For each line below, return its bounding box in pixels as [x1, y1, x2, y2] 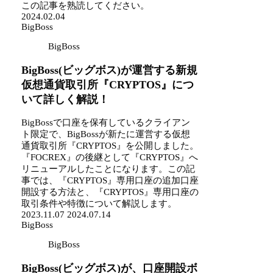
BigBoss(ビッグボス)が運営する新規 [21, 63, 198, 76]
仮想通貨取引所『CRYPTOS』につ [21, 78, 194, 91]
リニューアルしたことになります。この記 [21, 164, 196, 174]
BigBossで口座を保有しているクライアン [21, 118, 191, 128]
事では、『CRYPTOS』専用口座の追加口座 [21, 175, 199, 186]
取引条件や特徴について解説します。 [21, 199, 177, 209]
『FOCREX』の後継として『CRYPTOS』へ [21, 152, 199, 163]
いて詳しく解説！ [21, 93, 110, 105]
